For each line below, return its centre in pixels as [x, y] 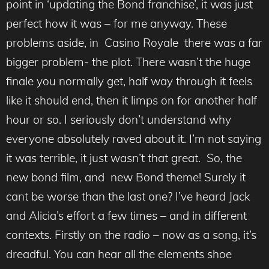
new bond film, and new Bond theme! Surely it [126, 177]
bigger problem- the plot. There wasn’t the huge [128, 62]
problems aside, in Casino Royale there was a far [134, 43]
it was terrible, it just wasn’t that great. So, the [124, 158]
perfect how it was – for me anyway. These [116, 24]
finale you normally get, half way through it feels [129, 81]
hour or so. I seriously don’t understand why [119, 120]
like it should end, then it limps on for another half [131, 101]
